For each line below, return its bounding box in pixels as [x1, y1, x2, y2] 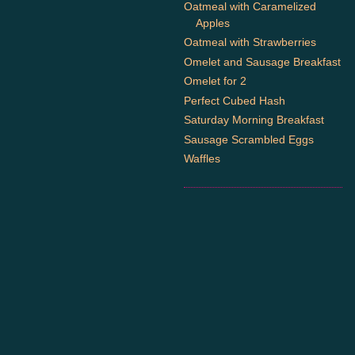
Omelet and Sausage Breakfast [184, 55, 341, 68]
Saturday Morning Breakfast [184, 113, 324, 126]
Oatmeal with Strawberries [184, 36, 316, 48]
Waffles [184, 152, 220, 165]
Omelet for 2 [184, 74, 246, 87]
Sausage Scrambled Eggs [184, 132, 314, 146]
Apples [196, 16, 230, 29]
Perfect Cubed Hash [184, 94, 285, 107]
